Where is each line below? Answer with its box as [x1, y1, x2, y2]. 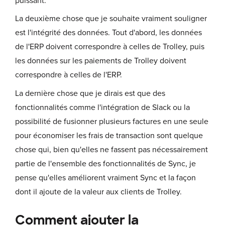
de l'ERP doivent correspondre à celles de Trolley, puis [15, 42, 204, 52]
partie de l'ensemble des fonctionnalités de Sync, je [15, 158, 196, 169]
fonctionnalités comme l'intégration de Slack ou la [15, 102, 190, 113]
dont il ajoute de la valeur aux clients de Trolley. [15, 186, 182, 197]
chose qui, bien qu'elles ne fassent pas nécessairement [15, 144, 208, 155]
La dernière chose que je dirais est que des [15, 88, 165, 98]
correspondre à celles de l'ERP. [15, 70, 122, 80]
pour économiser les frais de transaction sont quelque [15, 130, 203, 141]
